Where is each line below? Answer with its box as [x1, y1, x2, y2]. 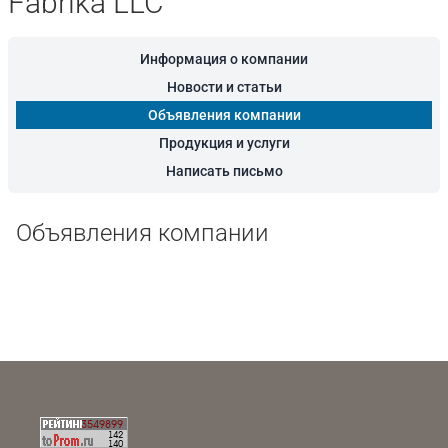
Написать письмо [165, 163, 283, 179]
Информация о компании [140, 51, 308, 67]
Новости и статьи [166, 79, 282, 95]
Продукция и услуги [158, 135, 290, 151]
